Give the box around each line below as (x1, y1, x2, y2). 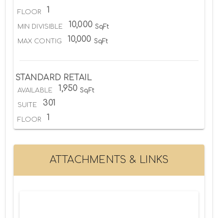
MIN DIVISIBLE (18, 23, 63, 30)
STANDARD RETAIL (16, 73, 92, 82)
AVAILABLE (18, 87, 53, 94)
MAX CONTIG (18, 37, 62, 45)
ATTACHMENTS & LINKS (49, 154, 169, 165)
